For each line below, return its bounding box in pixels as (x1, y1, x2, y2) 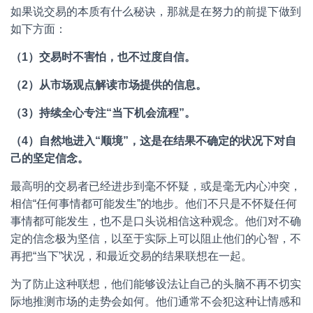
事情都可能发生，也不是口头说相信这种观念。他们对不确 (10, 215, 301, 227)
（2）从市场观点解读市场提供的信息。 (10, 79, 207, 91)
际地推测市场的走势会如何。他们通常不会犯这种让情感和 (10, 296, 301, 307)
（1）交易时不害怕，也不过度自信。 (10, 51, 196, 63)
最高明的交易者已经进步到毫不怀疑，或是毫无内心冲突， (10, 180, 301, 192)
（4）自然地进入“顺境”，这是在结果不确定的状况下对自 (10, 135, 296, 147)
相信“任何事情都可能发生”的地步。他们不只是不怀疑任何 (10, 198, 297, 210)
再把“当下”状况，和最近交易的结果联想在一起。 (10, 250, 252, 262)
